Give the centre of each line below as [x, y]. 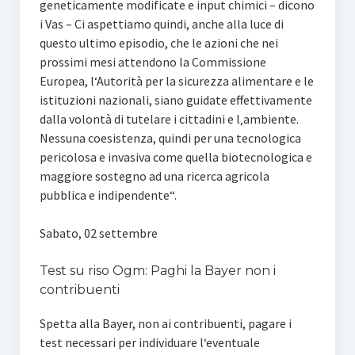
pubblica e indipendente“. [108, 195]
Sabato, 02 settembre [98, 233]
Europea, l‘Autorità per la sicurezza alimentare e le [176, 81]
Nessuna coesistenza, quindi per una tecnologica [170, 138]
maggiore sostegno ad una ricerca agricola [154, 176]
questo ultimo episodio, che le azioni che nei [158, 43]
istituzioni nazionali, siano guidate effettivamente [176, 100]
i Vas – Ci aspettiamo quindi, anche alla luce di [161, 24]
